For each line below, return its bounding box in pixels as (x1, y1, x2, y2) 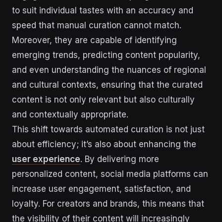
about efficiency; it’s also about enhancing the (12, 139, 196, 149)
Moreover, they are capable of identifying (12, 35, 177, 45)
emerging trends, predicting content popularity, (12, 50, 200, 60)
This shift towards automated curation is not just (12, 124, 205, 134)
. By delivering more (80, 154, 159, 164)
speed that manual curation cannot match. (12, 20, 181, 30)
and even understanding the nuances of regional (12, 64, 206, 75)
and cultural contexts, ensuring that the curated (12, 79, 203, 90)
